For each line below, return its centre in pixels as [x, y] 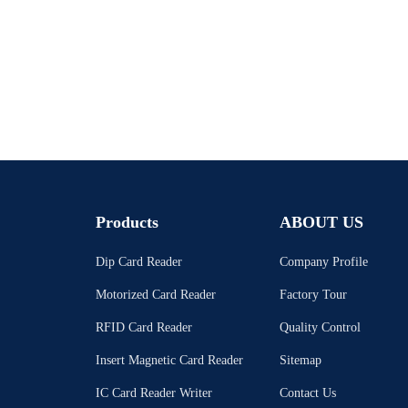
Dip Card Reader [138, 262]
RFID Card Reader [143, 327]
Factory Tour [313, 295]
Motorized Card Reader [155, 295]
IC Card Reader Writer [153, 393]
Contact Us [307, 393]
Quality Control [320, 327]
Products [127, 222]
